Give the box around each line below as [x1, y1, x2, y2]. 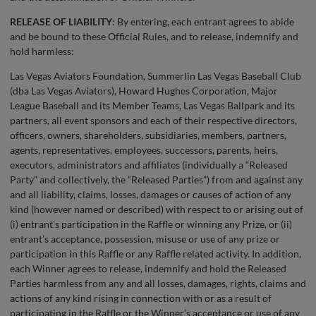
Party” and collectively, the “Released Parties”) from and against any [10, 174, 303, 186]
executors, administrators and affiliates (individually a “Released [10, 159, 288, 171]
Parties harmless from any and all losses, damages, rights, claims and [10, 277, 306, 290]
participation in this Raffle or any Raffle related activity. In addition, [10, 248, 301, 260]
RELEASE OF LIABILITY [10, 16, 112, 28]
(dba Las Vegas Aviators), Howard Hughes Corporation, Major [10, 85, 278, 97]
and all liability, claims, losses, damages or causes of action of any [10, 188, 291, 201]
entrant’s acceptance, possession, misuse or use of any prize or [10, 233, 280, 245]
